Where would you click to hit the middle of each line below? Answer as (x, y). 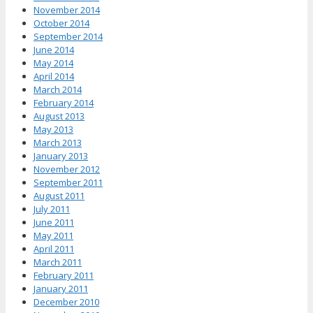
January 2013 (61, 155)
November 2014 (67, 9)
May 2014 (53, 63)
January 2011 (61, 288)
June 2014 (54, 49)
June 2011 (54, 222)
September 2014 (68, 36)
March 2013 (58, 142)
